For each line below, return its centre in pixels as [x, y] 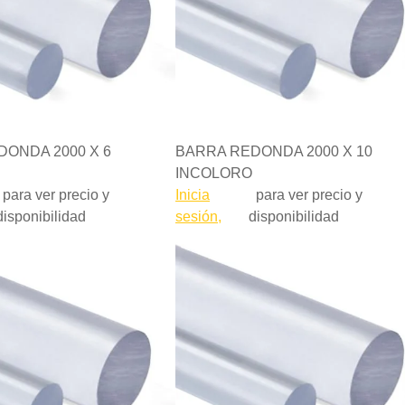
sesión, [198, 217]
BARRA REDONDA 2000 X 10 [274, 151]
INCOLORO [214, 173]
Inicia [193, 195]
